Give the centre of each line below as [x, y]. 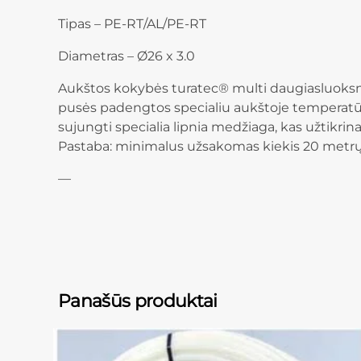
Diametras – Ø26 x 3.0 [127, 56]
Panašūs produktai [138, 301]
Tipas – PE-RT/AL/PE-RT [132, 24]
